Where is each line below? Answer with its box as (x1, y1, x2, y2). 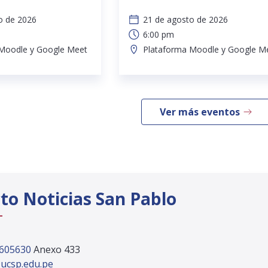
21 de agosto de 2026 (142, 13, 228, 25)
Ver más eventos (159, 105, 240, 118)
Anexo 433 (33, 242, 80, 256)
